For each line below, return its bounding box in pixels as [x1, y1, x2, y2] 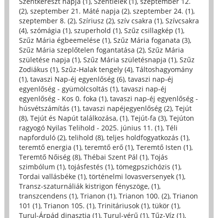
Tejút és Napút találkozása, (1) [30, 113, 127, 123]
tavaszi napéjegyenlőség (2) [82, 103, 172, 113]
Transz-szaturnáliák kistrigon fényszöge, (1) [18, 181, 159, 191]
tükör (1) [152, 200, 179, 210]
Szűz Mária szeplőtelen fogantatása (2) [18, 45, 145, 54]
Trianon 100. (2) [118, 191, 169, 200]
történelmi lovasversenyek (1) [89, 171, 184, 181]
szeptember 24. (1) [132, 6, 193, 16]
